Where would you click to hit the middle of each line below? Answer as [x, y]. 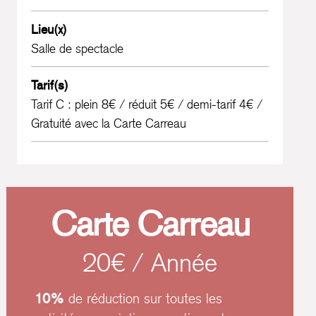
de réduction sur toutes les [144, 299]
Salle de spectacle [78, 49]
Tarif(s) [50, 85]
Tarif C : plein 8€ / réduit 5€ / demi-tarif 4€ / [147, 104]
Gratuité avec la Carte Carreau [109, 123]
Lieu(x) [49, 30]
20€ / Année [150, 263]
